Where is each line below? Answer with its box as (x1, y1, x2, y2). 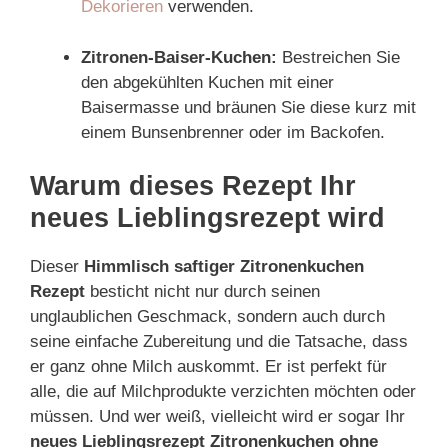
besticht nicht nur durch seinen (85, 282, 320, 301)
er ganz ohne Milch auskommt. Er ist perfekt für (30, 357, 387, 376)
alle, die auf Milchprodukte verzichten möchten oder (30, 382, 416, 401)
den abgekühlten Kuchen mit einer (81, 72, 334, 92)
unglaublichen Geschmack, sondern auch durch (30, 307, 385, 326)
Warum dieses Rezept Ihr (30, 171, 356, 201)
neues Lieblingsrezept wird (30, 203, 385, 233)
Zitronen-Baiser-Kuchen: (81, 47, 277, 67)
